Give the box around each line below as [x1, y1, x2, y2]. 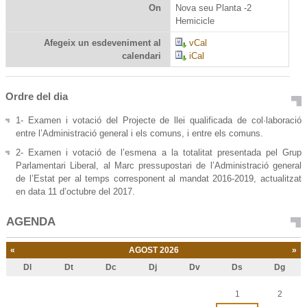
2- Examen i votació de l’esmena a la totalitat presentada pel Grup [16, 147, 302, 158]
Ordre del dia [5, 90, 69, 103]
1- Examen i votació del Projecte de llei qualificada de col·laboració [16, 115, 302, 126]
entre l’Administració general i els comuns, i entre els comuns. [16, 128, 264, 139]
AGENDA [6, 214, 56, 228]
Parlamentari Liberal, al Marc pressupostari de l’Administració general [16, 160, 302, 171]
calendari [122, 51, 162, 62]
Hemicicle [175, 16, 214, 27]
